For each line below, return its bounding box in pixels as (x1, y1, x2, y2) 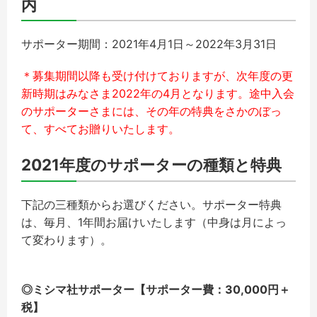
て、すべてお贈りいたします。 (21, 122, 180, 137)
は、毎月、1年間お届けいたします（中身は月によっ (21, 214, 287, 229)
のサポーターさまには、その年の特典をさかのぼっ (21, 104, 282, 119)
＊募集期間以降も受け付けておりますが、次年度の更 (21, 69, 293, 83)
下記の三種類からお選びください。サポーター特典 (21, 197, 282, 212)
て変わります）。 (21, 232, 112, 247)
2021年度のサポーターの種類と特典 (21, 155, 282, 175)
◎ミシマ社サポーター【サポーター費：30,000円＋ (21, 282, 290, 296)
